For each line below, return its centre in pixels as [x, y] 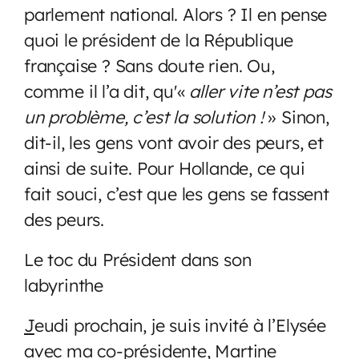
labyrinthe [64, 284]
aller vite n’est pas [260, 91]
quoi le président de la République [159, 39]
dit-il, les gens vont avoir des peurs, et [174, 142]
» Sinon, [296, 116]
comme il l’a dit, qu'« [107, 91]
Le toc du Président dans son [138, 259]
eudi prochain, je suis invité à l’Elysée [180, 325]
